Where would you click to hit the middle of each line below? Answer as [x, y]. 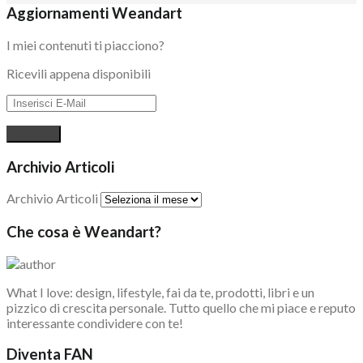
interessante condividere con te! [95, 322]
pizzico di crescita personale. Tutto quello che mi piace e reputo [181, 307]
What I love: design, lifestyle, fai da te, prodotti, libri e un [160, 292]
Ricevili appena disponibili [79, 73]
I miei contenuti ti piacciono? [85, 45]
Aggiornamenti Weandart [94, 13]
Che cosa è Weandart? [84, 232]
